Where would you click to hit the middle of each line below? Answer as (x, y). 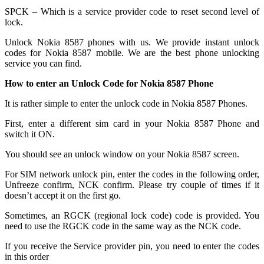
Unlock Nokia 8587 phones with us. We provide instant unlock (132, 42)
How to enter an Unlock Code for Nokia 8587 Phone (109, 83)
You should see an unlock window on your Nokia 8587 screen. (122, 154)
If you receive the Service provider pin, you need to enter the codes (132, 246)
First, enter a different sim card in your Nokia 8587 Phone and (132, 123)
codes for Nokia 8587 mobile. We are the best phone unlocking (132, 52)
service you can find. (43, 63)
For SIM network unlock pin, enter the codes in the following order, (132, 174)
